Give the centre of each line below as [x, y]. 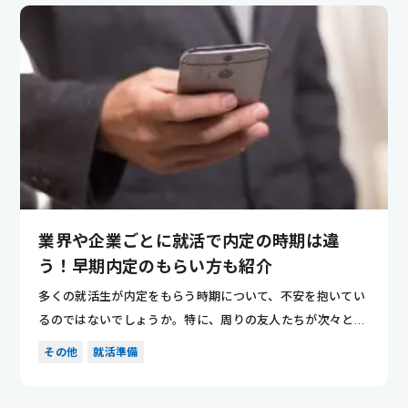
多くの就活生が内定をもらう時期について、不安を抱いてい [202, 296]
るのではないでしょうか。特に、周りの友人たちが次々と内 [203, 320]
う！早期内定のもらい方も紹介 [155, 266]
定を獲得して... [80, 343]
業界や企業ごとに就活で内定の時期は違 [189, 240]
